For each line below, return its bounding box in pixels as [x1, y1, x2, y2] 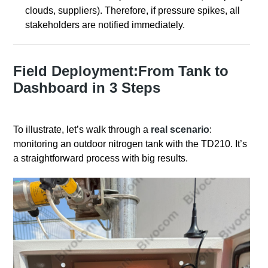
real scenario [148, 124, 210, 135]
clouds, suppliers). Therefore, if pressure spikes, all [25, 5, 240, 16]
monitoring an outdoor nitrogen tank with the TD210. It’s [13, 139, 248, 150]
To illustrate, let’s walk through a [13, 124, 149, 135]
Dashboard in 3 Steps [13, 80, 161, 96]
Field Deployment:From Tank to [13, 63, 229, 80]
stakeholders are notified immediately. [25, 20, 185, 31]
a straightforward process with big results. [13, 153, 188, 164]
